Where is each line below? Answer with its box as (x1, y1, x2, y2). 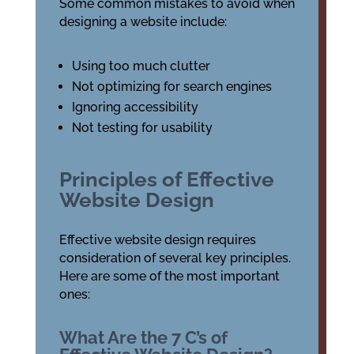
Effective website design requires (58, 232, 256, 247)
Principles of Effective (58, 168, 274, 191)
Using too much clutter (71, 58, 210, 73)
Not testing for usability (71, 120, 213, 135)
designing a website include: (58, 14, 227, 29)
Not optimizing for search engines (71, 79, 272, 94)
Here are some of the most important (58, 269, 280, 284)
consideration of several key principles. (58, 250, 291, 265)
